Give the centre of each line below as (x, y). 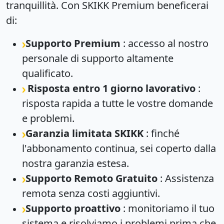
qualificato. (47, 73)
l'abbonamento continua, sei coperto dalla (119, 148)
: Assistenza (186, 178)
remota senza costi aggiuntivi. (91, 193)
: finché (161, 133)
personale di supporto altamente (98, 58)
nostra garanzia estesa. (75, 163)
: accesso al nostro (164, 43)
